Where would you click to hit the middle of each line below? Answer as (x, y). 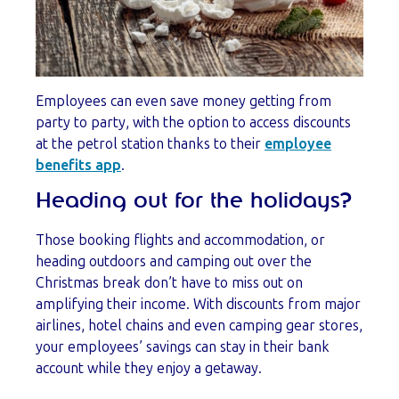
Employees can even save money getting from (183, 102)
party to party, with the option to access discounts (193, 123)
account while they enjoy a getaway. (149, 369)
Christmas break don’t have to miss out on (169, 283)
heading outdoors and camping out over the (174, 262)
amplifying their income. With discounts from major (198, 305)
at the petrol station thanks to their (150, 144)
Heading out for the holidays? (194, 202)
